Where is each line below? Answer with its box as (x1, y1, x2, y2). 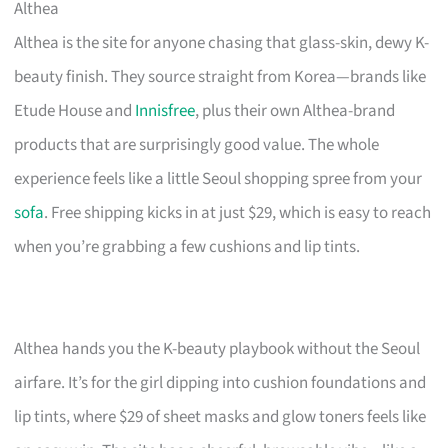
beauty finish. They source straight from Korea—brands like (14, 64, 427, 89)
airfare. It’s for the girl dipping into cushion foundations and (14, 370, 427, 395)
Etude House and (14, 98, 136, 123)
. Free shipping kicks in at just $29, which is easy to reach (44, 200, 432, 225)
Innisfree (135, 98, 196, 123)
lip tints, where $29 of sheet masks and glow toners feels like (14, 404, 427, 429)
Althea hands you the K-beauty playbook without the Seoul (14, 336, 421, 361)
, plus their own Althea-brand (195, 98, 396, 123)
